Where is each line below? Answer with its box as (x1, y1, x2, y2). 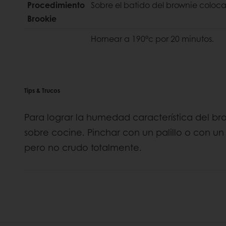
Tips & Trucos (24, 85, 60, 95)
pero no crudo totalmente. (24, 140, 142, 154)
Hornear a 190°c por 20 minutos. (91, 32, 214, 44)
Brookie (27, 12, 56, 24)
